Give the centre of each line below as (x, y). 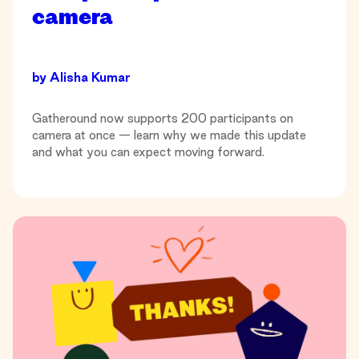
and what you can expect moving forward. (148, 151)
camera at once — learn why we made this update (169, 135)
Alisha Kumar (90, 77)
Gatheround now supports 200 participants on (163, 118)
